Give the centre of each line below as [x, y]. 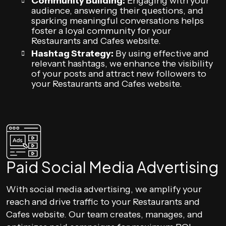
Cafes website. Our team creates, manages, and [104, 214]
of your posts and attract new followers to [119, 74]
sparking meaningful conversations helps [118, 21]
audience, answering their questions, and [117, 11]
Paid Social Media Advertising [112, 167]
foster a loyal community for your [101, 31]
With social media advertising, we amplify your [104, 189]
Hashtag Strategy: [72, 53]
